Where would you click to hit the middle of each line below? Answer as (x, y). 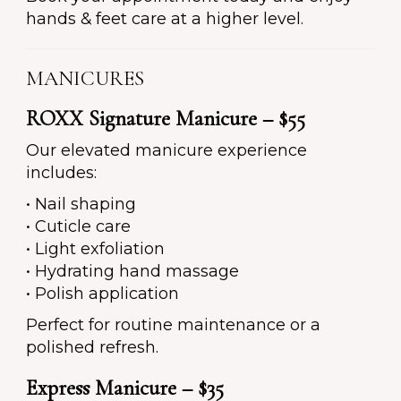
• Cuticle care (78, 227)
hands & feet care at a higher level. (165, 19)
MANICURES (85, 79)
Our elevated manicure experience (166, 151)
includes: (61, 173)
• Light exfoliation (95, 249)
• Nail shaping (81, 205)
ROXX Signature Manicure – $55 (166, 119)
